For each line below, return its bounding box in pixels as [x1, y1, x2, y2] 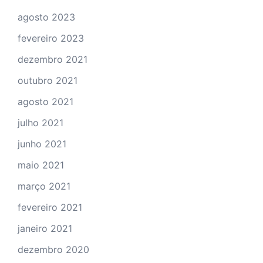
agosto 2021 [18, 95, 73, 107]
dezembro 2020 [18, 243, 89, 255]
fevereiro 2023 [18, 32, 84, 44]
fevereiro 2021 [18, 201, 82, 213]
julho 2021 [18, 116, 63, 129]
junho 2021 [18, 137, 66, 150]
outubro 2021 [18, 74, 77, 86]
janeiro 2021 [18, 222, 72, 234]
